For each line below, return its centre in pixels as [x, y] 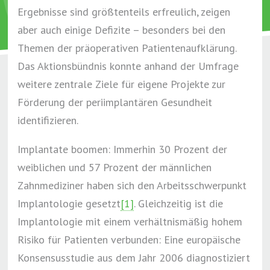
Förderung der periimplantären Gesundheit [115, 102]
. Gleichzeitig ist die [179, 203]
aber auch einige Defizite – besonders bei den [122, 30]
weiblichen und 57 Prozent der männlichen [115, 167]
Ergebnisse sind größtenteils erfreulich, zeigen [124, 12]
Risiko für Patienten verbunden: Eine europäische [129, 240]
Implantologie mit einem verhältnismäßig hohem [130, 221]
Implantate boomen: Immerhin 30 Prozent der [123, 149]
